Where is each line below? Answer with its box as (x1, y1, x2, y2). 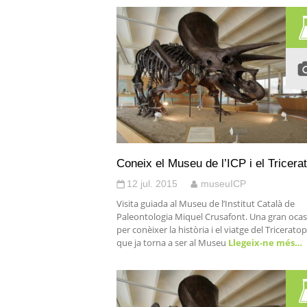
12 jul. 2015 (127, 178, 177, 189)
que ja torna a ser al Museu (116, 236, 226, 249)
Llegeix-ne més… (226, 236, 302, 249)
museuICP (201, 178, 246, 189)
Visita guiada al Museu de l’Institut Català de (116, 197, 295, 210)
